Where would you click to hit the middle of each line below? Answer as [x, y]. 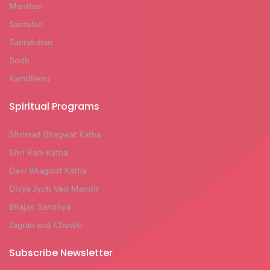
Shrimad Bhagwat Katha [55, 135]
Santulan [26, 24]
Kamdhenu [30, 79]
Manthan [26, 6]
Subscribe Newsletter [61, 253]
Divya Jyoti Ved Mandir [54, 190]
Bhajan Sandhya [40, 208]
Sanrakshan [31, 42]
